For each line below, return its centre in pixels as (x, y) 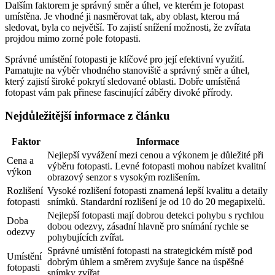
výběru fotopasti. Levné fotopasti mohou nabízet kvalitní (157, 166)
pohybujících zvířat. (86, 237)
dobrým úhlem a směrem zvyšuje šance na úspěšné (145, 262)
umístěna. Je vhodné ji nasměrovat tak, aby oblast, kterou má (122, 16)
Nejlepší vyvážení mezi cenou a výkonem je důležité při (155, 155)
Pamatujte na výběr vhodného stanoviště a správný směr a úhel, (127, 70)
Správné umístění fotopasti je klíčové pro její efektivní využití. (125, 59)
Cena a (20, 161)
